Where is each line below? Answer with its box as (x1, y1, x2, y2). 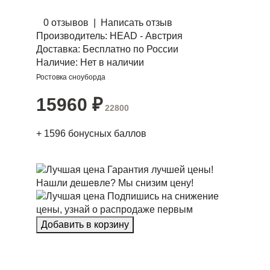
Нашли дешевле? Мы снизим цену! (36, 178, 193, 188)
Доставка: (36, 44, 80, 54)
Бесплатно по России (80, 44, 178, 54)
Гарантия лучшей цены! (107, 165, 213, 175)
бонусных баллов (68, 128, 146, 139)
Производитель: (36, 31, 107, 41)
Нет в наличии (80, 57, 144, 67)
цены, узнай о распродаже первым (36, 204, 193, 215)
